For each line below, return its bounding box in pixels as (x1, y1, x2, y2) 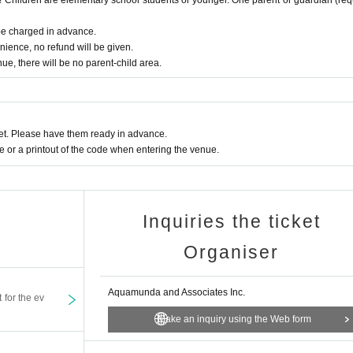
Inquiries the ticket (142, 210, 321, 232)
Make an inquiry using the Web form (158, 313, 311, 325)
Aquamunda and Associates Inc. (108, 286, 245, 298)
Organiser (184, 241, 279, 262)
